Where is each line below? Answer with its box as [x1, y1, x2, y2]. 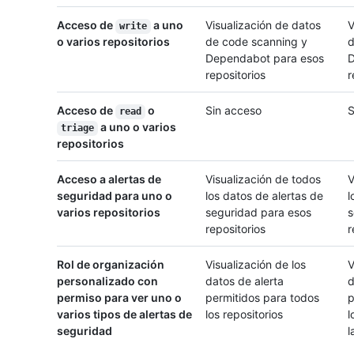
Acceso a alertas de [57, 172, 161, 186]
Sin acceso [205, 104, 262, 118]
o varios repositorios [57, 35, 170, 49]
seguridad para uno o [57, 189, 172, 203]
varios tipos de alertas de [57, 307, 192, 322]
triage [60, 122, 94, 134]
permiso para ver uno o [57, 291, 182, 305]
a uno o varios [97, 120, 179, 134]
